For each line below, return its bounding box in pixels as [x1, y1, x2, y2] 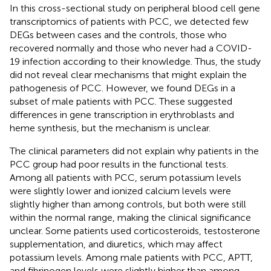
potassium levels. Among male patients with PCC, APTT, [10, 251, 253, 263]
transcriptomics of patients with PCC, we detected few [10, 15, 249, 27]
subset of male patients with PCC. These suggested [10, 95, 232, 107]
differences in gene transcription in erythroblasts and [10, 108, 234, 120]
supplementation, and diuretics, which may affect [10, 238, 223, 250]
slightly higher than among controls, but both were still [10, 198, 246, 210]
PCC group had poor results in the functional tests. [10, 158, 228, 170]
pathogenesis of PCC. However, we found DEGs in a [10, 82, 235, 94]
